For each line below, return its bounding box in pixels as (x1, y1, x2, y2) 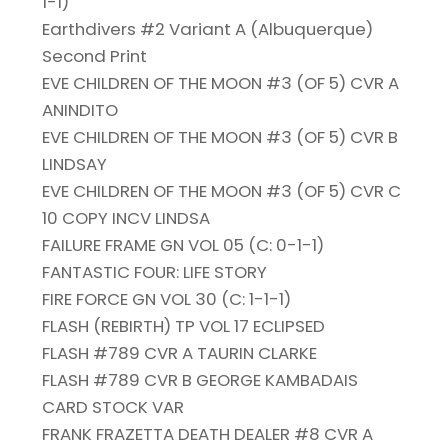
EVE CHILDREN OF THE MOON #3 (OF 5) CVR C (42, 179, 402, 204)
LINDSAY (42, 152, 108, 177)
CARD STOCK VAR (42, 395, 185, 420)
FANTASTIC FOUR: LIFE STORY (42, 260, 268, 285)
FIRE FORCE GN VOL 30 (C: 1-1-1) (42, 287, 292, 312)
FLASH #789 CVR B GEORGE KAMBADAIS (42, 368, 359, 393)
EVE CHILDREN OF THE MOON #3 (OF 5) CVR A (42, 71, 400, 96)
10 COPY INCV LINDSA (42, 206, 211, 231)
